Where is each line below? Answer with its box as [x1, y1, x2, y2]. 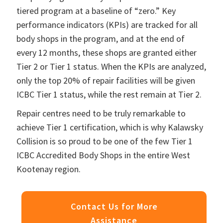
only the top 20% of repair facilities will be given [16, 74, 196, 86]
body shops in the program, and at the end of [16, 32, 185, 44]
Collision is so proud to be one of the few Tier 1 [16, 135, 193, 147]
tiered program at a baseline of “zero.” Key [16, 4, 176, 16]
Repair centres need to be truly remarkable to [16, 107, 186, 119]
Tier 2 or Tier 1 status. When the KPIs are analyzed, [16, 60, 207, 72]
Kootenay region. [16, 163, 81, 175]
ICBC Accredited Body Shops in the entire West [16, 149, 191, 161]
